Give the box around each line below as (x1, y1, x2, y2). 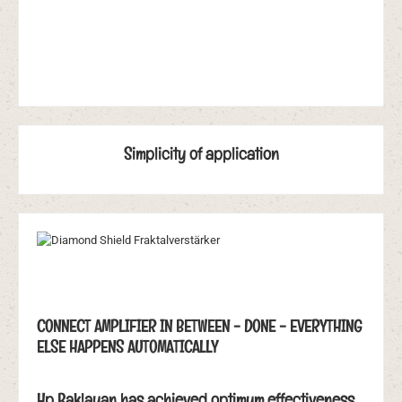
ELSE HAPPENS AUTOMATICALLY (37, 336, 218, 359)
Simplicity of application (123, 142, 279, 165)
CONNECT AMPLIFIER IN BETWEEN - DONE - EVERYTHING (37, 315, 362, 338)
